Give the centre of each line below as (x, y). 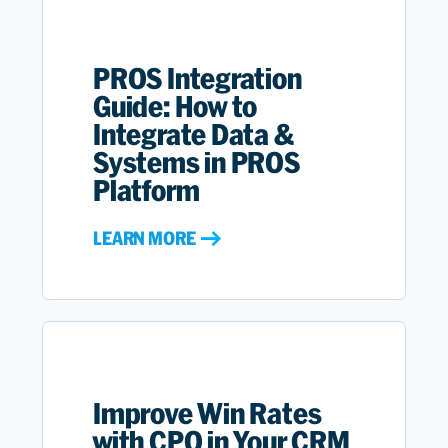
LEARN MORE (144, 238)
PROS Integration (197, 79)
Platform (146, 191)
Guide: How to (175, 107)
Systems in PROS (196, 163)
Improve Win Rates (207, 413)
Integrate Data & (193, 135)
